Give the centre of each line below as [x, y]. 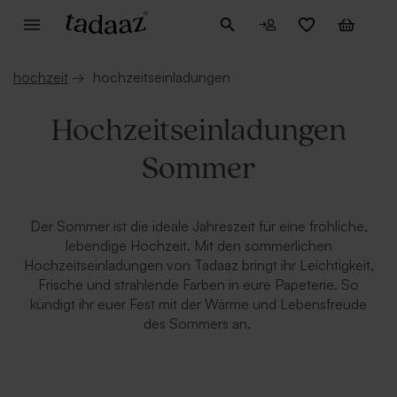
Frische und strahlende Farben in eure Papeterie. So [198, 284]
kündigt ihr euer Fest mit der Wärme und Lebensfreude [198, 304]
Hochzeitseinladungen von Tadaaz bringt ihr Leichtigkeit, [198, 265]
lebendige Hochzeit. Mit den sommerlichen [198, 245]
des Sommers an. [198, 323]
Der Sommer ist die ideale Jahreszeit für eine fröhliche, [198, 226]
